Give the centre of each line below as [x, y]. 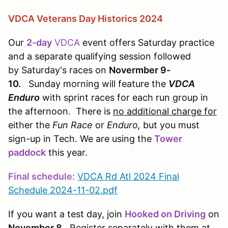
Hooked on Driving [165, 214]
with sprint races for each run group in [124, 97]
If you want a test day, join [66, 214]
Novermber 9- [140, 70]
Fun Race [73, 125]
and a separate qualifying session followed [99, 56]
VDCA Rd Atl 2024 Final [128, 176]
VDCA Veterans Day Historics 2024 [85, 18]
